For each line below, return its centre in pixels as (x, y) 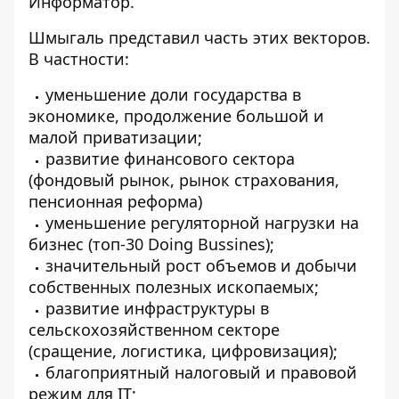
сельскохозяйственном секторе (154, 330)
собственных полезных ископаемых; (174, 287)
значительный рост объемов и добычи (201, 265)
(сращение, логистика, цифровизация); (183, 351)
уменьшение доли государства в (173, 94)
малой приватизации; (115, 137)
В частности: (79, 59)
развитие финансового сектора (170, 159)
